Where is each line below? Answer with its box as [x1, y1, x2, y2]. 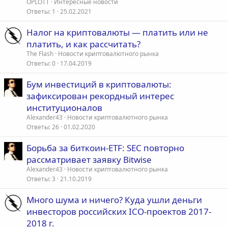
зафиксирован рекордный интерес [26, 90, 174, 102]
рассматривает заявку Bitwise [26, 154, 152, 166]
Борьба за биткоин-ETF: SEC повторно [26, 142, 184, 154]
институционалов [26, 102, 102, 114]
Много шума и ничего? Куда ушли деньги [26, 194, 202, 206]
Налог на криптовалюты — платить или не [26, 26, 208, 39]
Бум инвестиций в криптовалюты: [26, 78, 172, 91]
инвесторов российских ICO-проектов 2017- [26, 206, 211, 218]
